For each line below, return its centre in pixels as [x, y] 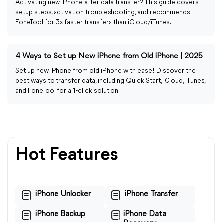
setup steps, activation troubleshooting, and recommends [103, 13]
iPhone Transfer [152, 194]
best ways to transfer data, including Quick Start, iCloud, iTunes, [110, 81]
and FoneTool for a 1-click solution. [68, 91]
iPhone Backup [60, 214]
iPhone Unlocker [63, 194]
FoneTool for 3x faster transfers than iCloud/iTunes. [93, 23]
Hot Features [67, 155]
